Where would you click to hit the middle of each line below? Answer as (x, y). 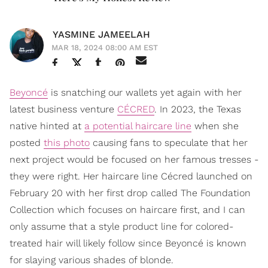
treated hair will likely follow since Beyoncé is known (128, 243)
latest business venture (63, 109)
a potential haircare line (138, 126)
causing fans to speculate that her (169, 143)
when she (215, 126)
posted (27, 143)
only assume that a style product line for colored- (121, 226)
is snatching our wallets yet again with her (145, 92)
